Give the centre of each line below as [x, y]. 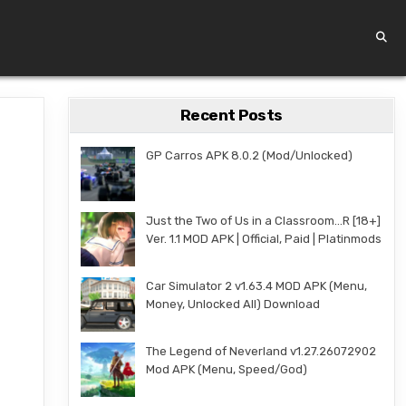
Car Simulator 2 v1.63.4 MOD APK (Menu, [256, 286]
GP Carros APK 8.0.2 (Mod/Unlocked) [249, 155]
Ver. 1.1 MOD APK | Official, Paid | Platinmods [263, 239]
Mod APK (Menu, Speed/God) [226, 369]
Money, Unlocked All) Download [232, 304]
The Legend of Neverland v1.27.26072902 [261, 351]
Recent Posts [231, 115]
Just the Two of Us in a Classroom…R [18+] [263, 221]
